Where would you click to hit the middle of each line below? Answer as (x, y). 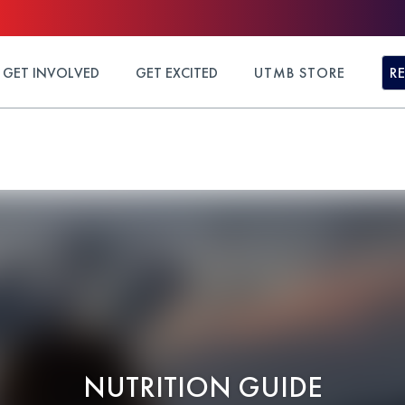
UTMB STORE (300, 72)
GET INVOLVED (51, 72)
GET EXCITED (177, 72)
